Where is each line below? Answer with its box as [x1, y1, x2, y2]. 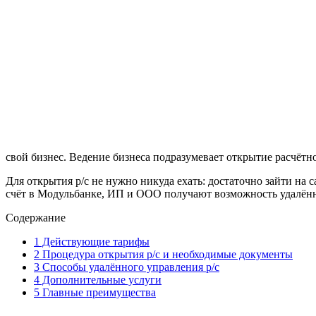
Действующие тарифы [39, 235, 150, 248]
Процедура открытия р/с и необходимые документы [39, 248, 293, 260]
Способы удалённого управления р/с [39, 260, 219, 273]
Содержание [6, 211, 66, 224]
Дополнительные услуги [39, 273, 162, 286]
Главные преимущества [39, 286, 156, 298]
